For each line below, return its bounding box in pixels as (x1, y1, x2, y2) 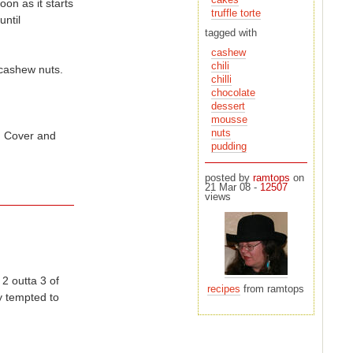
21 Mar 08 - (204, 182, 260, 194)
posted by (204, 173, 253, 184)
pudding (210, 141, 247, 153)
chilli (210, 74, 232, 86)
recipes (207, 284, 241, 295)
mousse (210, 114, 247, 126)
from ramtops (240, 284, 305, 295)
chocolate (210, 87, 255, 99)
